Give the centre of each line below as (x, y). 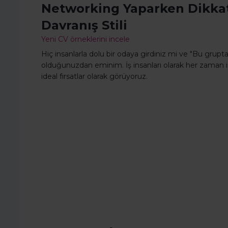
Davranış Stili (84, 25)
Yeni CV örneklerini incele (85, 39)
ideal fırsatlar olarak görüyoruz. (94, 77)
